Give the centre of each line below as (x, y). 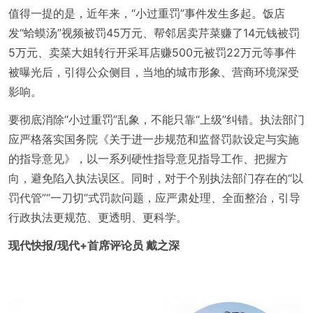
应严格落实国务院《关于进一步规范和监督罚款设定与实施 (154, 139)
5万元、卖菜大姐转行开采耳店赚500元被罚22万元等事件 (152, 52)
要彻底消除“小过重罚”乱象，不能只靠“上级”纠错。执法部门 (156, 119)
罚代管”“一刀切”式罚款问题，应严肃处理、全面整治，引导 (154, 197)
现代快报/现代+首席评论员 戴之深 (94, 245)
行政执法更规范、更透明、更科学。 (98, 217)
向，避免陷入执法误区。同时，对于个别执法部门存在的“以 (156, 178)
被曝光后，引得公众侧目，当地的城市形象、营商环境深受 (154, 72)
